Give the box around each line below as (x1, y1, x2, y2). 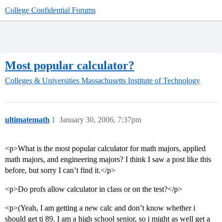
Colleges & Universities (5, 76, 79, 85)
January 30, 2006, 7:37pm (59, 115, 141, 124)
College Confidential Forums (5, 6, 96, 14)
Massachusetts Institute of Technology (81, 76, 200, 85)
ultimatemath (5, 115, 50, 124)
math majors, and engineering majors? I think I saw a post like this (5, 155, 211, 164)
